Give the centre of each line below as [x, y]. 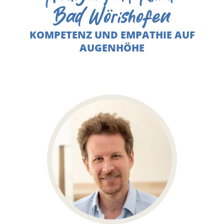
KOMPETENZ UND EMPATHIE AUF [112, 35]
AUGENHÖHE [112, 48]
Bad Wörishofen [112, 17]
